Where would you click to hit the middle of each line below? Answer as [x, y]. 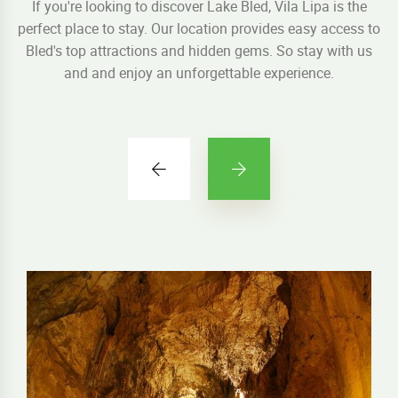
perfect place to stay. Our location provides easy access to [199, 28]
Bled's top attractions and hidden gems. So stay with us [199, 50]
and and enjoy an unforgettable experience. [199, 72]
